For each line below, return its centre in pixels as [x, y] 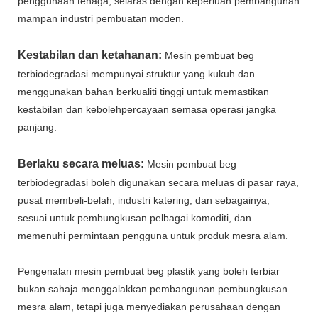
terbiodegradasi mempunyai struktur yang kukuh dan [136, 73]
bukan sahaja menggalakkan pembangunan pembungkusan [153, 289]
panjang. [37, 127]
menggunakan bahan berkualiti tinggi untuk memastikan [143, 91]
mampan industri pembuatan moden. [101, 18]
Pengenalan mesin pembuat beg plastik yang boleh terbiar [149, 271]
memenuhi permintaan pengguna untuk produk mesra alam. [153, 235]
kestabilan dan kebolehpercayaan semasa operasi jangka [147, 109]
